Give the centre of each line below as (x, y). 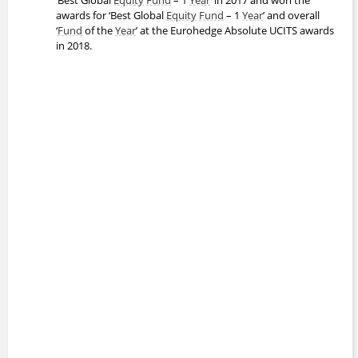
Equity (181, 15)
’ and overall (291, 15)
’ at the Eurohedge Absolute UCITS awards (235, 30)
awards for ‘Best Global (111, 15)
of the (99, 30)
